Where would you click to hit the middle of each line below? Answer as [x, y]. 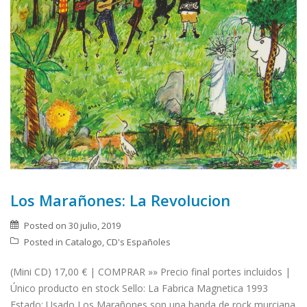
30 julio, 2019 [95, 226]
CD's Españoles [138, 242]
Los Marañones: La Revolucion [120, 200]
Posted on [46, 226]
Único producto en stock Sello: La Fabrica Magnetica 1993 [139, 288]
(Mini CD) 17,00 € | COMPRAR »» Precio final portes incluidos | [150, 272]
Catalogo [84, 242]
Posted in [45, 242]
